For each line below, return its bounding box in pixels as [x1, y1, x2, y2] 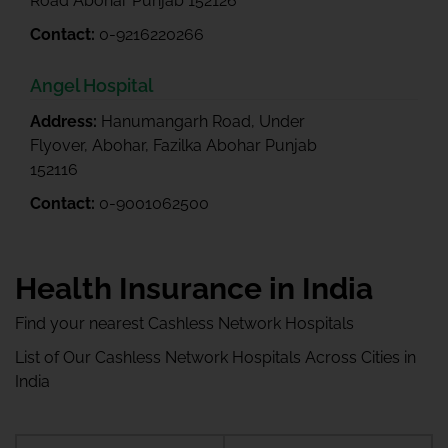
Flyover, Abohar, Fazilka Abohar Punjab [30, 136, 317, 155]
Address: [30, 112, 101, 131]
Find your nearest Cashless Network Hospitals [15, 314, 354, 333]
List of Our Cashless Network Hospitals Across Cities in [15, 348, 416, 367]
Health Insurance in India [15, 271, 373, 306]
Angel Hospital [30, 75, 153, 96]
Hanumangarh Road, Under [101, 112, 305, 131]
